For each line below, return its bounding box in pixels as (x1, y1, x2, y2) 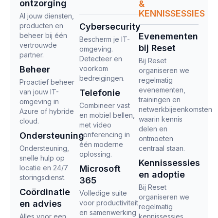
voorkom (79, 64, 108, 73)
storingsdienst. (19, 173, 66, 182)
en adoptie (139, 169, 185, 180)
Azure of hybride (19, 107, 74, 116)
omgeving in (19, 97, 59, 106)
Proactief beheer (19, 78, 74, 87)
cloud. (19, 117, 39, 126)
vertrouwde (19, 41, 57, 50)
